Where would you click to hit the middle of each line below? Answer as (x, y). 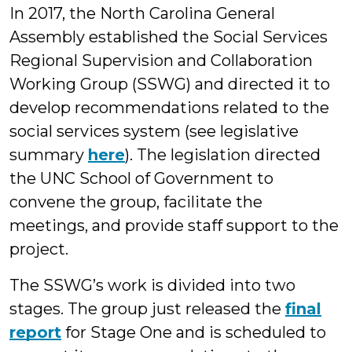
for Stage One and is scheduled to (194, 332)
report (35, 332)
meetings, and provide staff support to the (174, 225)
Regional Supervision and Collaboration (161, 60)
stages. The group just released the (147, 309)
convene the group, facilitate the (136, 202)
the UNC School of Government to (141, 178)
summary (49, 155)
